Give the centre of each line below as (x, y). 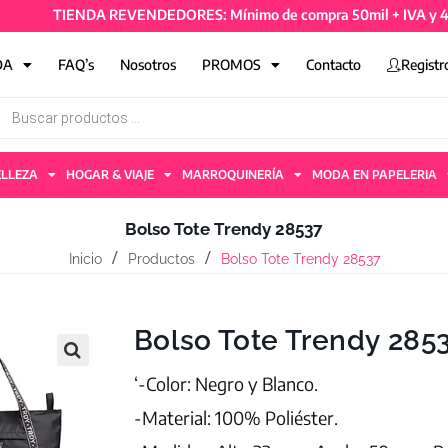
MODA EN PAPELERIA (374, 174)
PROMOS (232, 64)
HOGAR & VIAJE (110, 174)
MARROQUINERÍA (233, 174)
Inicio (85, 259)
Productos (161, 259)
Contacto (334, 64)
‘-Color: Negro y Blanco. (225, 383)
